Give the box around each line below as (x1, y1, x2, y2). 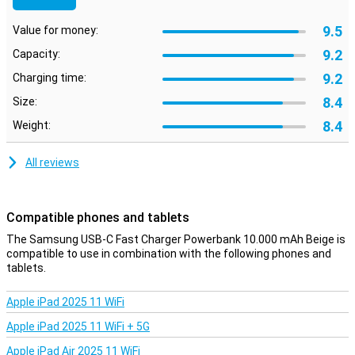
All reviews (25, 156, 79, 169)
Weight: (13, 119, 51, 132)
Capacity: (13, 48, 60, 60)
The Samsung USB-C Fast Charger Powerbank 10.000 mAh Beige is (6, 233, 345, 246)
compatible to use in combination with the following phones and (6, 247, 331, 260)
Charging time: (13, 71, 86, 84)
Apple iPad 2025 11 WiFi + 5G (6, 320, 150, 333)
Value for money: (13, 24, 98, 36)
